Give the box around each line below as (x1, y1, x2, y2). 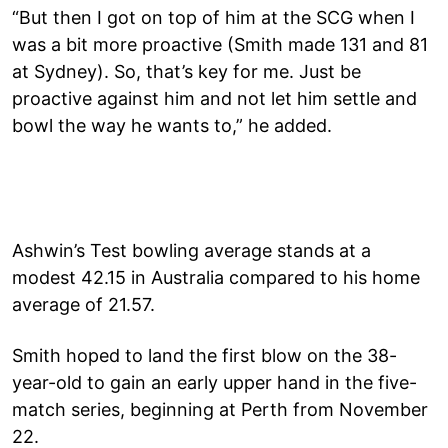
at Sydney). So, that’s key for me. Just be (12, 60, 361, 82)
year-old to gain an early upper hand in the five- (12, 371, 417, 393)
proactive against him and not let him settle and (12, 87, 417, 109)
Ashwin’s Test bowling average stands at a (12, 239, 371, 261)
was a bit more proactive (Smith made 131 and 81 (12, 33, 428, 55)
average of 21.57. (12, 293, 155, 315)
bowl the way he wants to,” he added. (12, 114, 332, 136)
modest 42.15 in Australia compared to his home (12, 266, 420, 288)
